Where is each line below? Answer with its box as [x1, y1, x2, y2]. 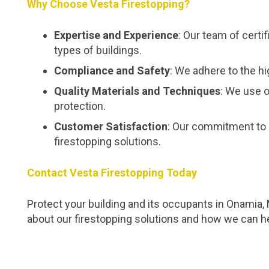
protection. [54, 100, 106, 112]
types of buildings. [54, 44, 142, 56]
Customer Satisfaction [54, 120, 168, 133]
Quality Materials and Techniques [54, 85, 220, 97]
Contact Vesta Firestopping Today [27, 166, 197, 179]
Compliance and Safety [54, 64, 170, 77]
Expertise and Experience [54, 29, 178, 41]
